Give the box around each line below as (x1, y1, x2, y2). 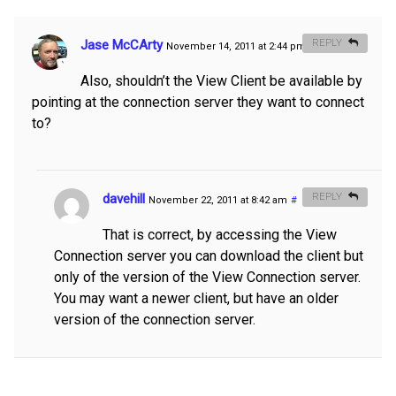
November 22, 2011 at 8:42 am (148, 194, 287, 207)
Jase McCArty (80, 37, 163, 54)
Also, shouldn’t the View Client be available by (80, 72, 362, 90)
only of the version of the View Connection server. (54, 269, 361, 286)
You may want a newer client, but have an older (54, 290, 339, 308)
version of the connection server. (54, 311, 255, 329)
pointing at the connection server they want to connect (32, 94, 364, 111)
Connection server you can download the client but (54, 247, 363, 265)
